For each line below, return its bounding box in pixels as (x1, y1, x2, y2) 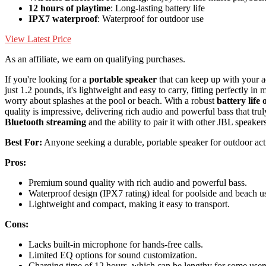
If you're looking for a (5, 74, 89, 84)
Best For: (5, 137, 42, 147)
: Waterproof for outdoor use (97, 13, 204, 24)
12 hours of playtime (28, 2, 110, 13)
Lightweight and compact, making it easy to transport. (28, 198, 230, 209)
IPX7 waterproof (28, 13, 97, 24)
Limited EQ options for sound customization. (28, 249, 197, 260)
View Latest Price (5, 33, 71, 44)
